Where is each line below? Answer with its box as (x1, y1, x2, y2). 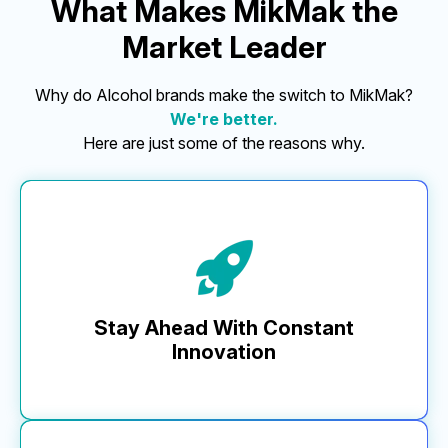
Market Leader (121, 28, 327, 65)
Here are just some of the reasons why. (83, 132, 365, 153)
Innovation (172, 339, 276, 364)
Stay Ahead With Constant (94, 315, 354, 340)
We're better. (170, 108, 278, 129)
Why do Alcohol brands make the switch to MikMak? (35, 84, 413, 105)
